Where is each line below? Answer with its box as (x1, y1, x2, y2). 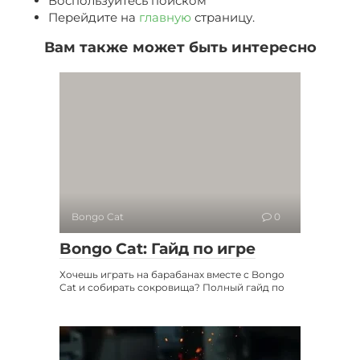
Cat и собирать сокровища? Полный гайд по (59, 280, 284, 293)
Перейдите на (48, 9, 139, 25)
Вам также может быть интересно (43, 38, 317, 56)
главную (139, 9, 191, 25)
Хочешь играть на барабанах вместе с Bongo (59, 268, 284, 280)
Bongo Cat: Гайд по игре (59, 239, 256, 258)
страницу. (191, 9, 255, 25)
